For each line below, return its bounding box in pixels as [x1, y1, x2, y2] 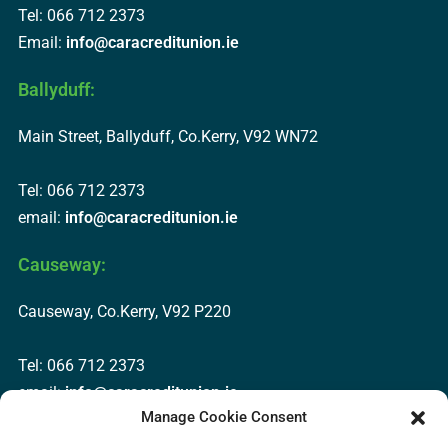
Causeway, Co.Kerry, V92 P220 [17, 301, 231, 321]
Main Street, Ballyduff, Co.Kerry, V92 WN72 [17, 127, 318, 147]
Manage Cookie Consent [141, 408, 307, 426]
